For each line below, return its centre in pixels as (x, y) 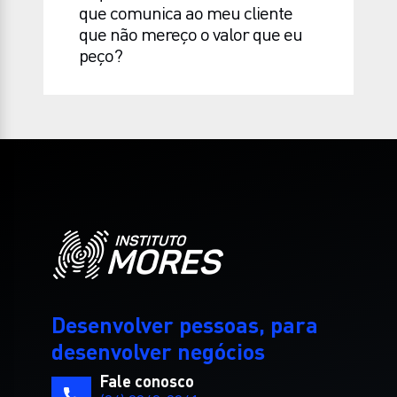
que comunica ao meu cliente (186, 13)
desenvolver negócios (159, 351)
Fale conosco (148, 381)
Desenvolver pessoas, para (185, 324)
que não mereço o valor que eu (191, 34)
